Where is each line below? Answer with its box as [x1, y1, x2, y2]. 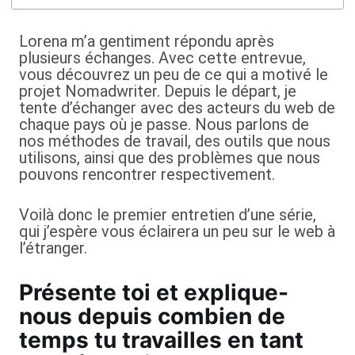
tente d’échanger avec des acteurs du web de [19, 98, 335, 117]
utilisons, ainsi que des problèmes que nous [19, 148, 320, 167]
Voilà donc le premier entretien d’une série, [19, 205, 316, 224]
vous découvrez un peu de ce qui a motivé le [19, 65, 328, 84]
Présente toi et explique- [19, 279, 288, 306]
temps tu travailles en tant [19, 326, 303, 353]
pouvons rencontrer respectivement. [19, 165, 275, 184]
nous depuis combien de [19, 303, 285, 330]
